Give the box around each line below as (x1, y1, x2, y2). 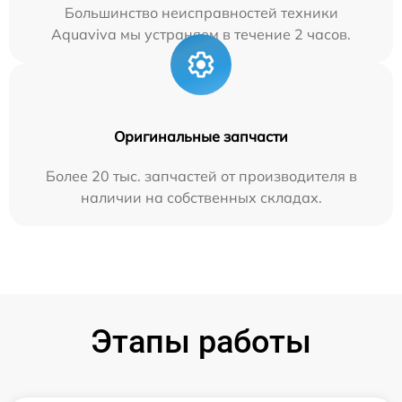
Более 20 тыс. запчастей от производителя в (45, 167, 357, 186)
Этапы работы (91, 323, 311, 362)
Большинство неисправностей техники (64, 4, 338, 22)
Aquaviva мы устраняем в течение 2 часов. (51, 25, 351, 44)
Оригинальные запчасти (114, 127, 288, 146)
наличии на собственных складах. (80, 188, 322, 207)
